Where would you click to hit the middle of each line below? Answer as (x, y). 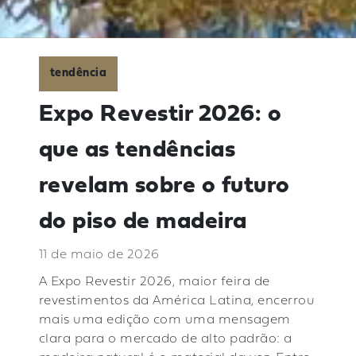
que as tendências (137, 150)
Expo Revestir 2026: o (160, 114)
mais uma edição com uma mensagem (164, 321)
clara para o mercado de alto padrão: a (165, 340)
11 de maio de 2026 (99, 255)
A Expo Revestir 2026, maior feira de (154, 282)
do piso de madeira (143, 222)
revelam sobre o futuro (164, 186)
